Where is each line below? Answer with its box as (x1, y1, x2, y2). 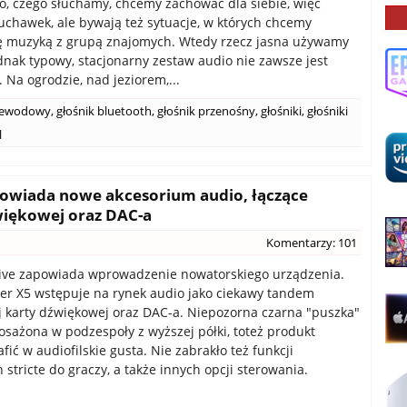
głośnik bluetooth (56, 103, 152, 119)
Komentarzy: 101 (266, 234, 357, 251)
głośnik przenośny (157, 103, 255, 119)
